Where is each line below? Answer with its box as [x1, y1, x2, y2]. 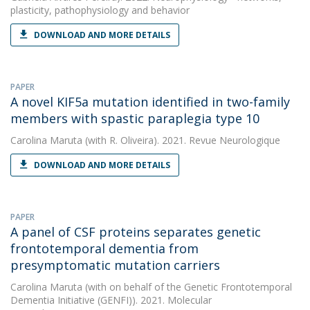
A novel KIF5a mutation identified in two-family [10, 93, 290, 110]
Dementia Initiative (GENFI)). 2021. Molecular [10, 293, 212, 307]
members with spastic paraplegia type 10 [10, 110, 259, 127]
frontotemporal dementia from [10, 240, 199, 257]
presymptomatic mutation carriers [10, 257, 220, 273]
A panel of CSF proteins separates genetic [10, 224, 261, 240]
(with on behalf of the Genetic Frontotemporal [82, 280, 292, 293]
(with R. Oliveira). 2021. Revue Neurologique [82, 134, 280, 147]
